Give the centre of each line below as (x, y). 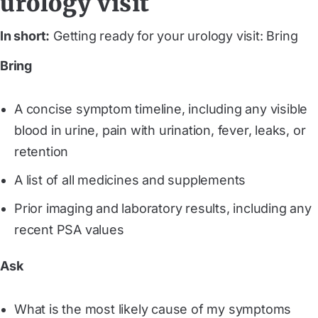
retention (42, 151)
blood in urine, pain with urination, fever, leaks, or (160, 130)
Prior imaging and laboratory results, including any (163, 208)
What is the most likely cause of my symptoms (153, 309)
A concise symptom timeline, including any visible (161, 109)
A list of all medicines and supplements (130, 180)
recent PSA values (69, 229)
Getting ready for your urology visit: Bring (174, 35)
